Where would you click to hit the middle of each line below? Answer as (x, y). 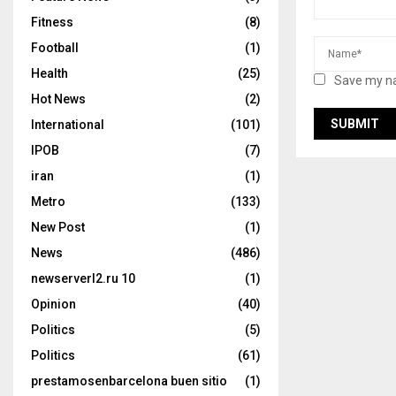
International (68, 125)
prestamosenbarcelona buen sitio (129, 381)
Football (55, 48)
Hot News (58, 99)
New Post (58, 227)
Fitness (52, 22)
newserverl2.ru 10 (83, 278)
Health (49, 73)
